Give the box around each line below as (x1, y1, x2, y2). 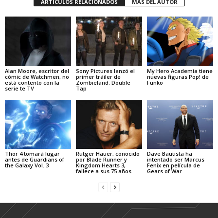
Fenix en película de (146, 162, 200, 169)
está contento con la (5, 78, 59, 86)
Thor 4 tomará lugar (5, 150, 60, 158)
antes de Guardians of (5, 156, 64, 163)
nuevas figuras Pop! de (146, 73, 209, 80)
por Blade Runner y (75, 156, 127, 163)
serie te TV (5, 84, 34, 92)
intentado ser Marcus (146, 156, 204, 163)
